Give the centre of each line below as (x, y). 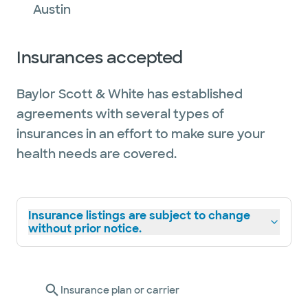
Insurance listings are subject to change (139, 216)
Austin (52, 10)
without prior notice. (85, 229)
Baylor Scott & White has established (130, 94)
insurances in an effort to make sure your (141, 134)
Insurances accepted (100, 57)
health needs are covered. (97, 154)
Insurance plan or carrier (120, 290)
